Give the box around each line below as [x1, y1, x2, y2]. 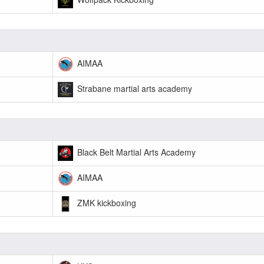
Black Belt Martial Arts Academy [75, 146, 196, 158]
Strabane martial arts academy [75, 82, 192, 94]
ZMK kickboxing [75, 196, 136, 209]
